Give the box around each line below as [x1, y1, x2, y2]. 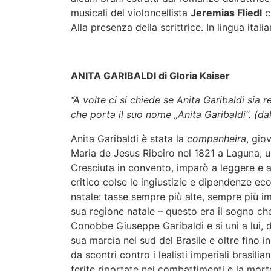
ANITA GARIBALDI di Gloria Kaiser [71, 69, 230, 82]
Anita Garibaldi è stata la [71, 132, 187, 145]
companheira [187, 132, 246, 145]
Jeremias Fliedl [191, 6, 262, 19]
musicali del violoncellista [71, 6, 191, 19]
